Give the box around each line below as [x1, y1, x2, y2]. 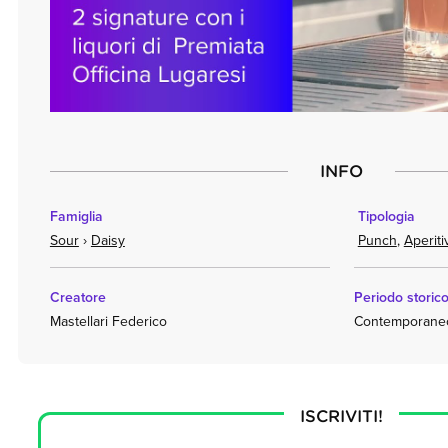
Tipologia [357, 206, 415, 228]
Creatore [49, 287, 106, 309]
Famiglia [49, 206, 103, 228]
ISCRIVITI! [300, 405, 384, 426]
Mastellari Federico [49, 311, 167, 333]
